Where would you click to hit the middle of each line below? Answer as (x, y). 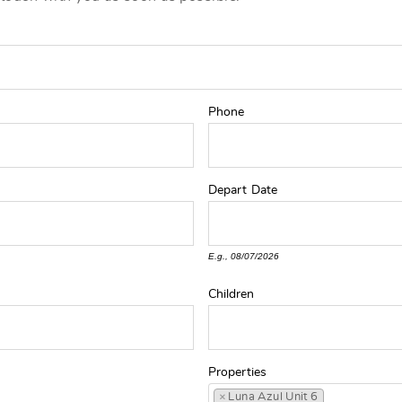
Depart (227, 190)
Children (231, 294)
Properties (237, 372)
